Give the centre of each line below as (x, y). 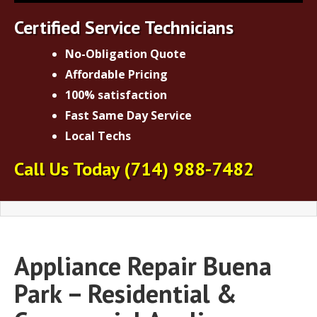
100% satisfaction (116, 94)
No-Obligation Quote (126, 53)
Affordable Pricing (116, 74)
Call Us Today (69, 168)
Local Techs (98, 136)
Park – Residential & (126, 293)
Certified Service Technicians (124, 27)
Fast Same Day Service (128, 115)
